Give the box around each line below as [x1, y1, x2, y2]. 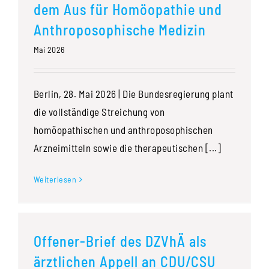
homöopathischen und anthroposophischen [33, 124, 213, 136]
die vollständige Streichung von [33, 106, 165, 118]
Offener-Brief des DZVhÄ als [33, 232, 207, 250]
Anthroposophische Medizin [33, 21, 206, 39]
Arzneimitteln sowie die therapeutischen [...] [33, 142, 222, 154]
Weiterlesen [33, 174, 77, 185]
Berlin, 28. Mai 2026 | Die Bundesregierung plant [33, 88, 234, 100]
